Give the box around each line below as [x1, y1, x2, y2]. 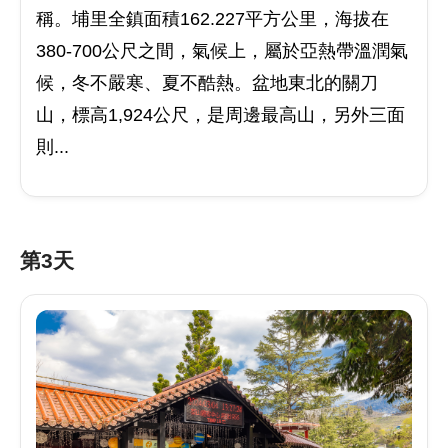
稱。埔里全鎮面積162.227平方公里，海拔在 [36, 9, 389, 29]
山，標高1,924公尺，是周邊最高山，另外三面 [36, 105, 405, 125]
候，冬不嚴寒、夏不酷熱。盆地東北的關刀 [36, 73, 378, 93]
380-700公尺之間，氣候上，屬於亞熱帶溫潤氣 [36, 41, 408, 61]
